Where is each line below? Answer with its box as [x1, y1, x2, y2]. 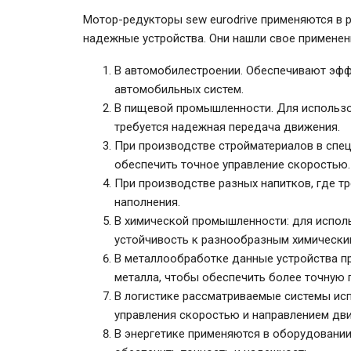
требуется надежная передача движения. [114, 120, 340, 134]
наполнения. [114, 195, 180, 209]
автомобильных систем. [114, 82, 244, 96]
